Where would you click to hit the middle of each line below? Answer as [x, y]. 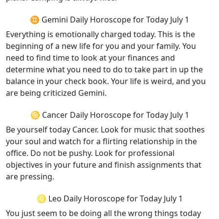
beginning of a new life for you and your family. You [101, 46]
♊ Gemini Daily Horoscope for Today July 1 [109, 20]
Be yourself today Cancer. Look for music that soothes [105, 130]
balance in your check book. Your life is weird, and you [106, 81]
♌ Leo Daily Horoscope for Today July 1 [109, 198]
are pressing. [30, 176]
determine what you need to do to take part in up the [104, 69]
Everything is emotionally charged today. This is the [100, 34]
